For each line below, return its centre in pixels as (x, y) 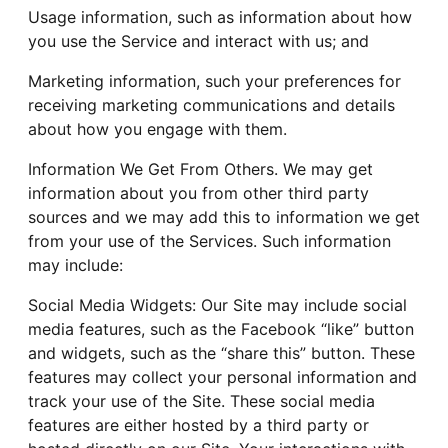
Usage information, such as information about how (220, 16)
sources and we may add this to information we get (224, 216)
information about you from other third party (198, 192)
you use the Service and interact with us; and (198, 40)
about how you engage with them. (157, 128)
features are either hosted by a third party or (198, 424)
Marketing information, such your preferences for (214, 80)
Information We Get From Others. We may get (200, 168)
